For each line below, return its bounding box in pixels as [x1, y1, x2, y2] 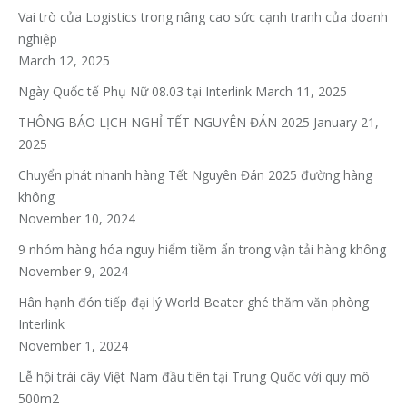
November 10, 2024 [18, 210, 135, 228]
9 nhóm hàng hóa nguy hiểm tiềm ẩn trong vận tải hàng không [18, 241, 386, 259]
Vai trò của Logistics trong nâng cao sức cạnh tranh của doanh [18, 8, 388, 26]
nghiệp [18, 30, 57, 48]
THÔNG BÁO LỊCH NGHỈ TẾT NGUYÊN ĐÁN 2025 [18, 114, 310, 132]
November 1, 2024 [18, 337, 128, 355]
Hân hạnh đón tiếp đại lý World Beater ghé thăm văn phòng [18, 293, 369, 312]
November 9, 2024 [18, 263, 128, 281]
